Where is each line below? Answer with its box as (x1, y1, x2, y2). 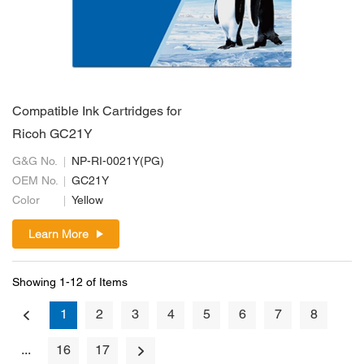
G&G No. (12, 157, 58, 167)
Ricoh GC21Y (12, 129, 93, 141)
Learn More (28, 227, 89, 241)
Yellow (71, 196, 103, 206)
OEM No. (12, 176, 58, 187)
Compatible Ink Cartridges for (12, 106, 181, 118)
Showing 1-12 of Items (12, 278, 128, 288)
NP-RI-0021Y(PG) (71, 157, 164, 167)
